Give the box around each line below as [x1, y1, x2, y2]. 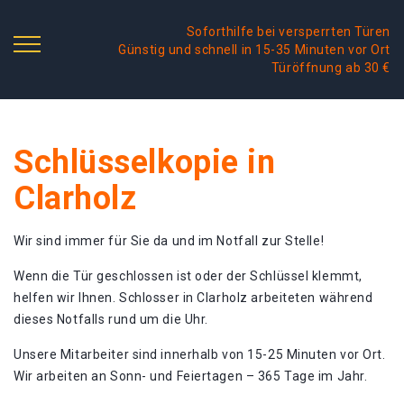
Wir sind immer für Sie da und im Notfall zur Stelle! [14, 234, 325, 248]
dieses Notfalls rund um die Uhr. [14, 312, 208, 326]
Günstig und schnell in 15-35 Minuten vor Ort [118, 42, 390, 57]
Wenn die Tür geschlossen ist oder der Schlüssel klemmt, [14, 269, 363, 283]
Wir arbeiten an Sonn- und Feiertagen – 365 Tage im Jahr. [14, 369, 368, 383]
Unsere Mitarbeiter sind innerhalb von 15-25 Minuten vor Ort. [14, 347, 386, 362]
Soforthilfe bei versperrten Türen [186, 24, 390, 39]
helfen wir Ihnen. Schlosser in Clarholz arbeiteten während [14, 290, 373, 305]
